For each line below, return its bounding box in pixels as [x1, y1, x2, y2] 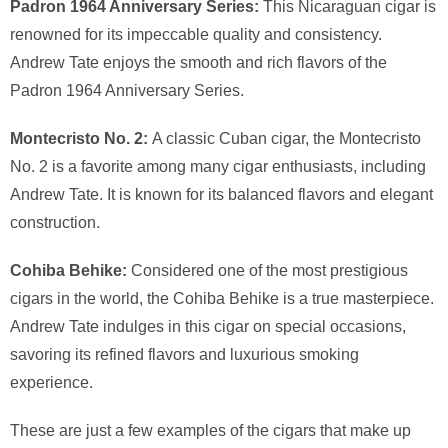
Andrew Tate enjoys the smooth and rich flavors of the [10, 54, 387, 72]
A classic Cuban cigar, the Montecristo [148, 130, 421, 148]
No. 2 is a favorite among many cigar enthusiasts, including [10, 158, 426, 176]
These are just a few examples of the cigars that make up [10, 422, 411, 440]
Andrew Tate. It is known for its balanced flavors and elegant [10, 186, 433, 204]
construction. [10, 214, 100, 232]
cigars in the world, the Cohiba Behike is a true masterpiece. [10, 290, 434, 308]
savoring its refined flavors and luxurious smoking [10, 346, 359, 364]
